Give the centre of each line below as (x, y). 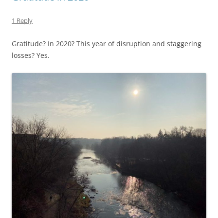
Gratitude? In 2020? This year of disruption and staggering (107, 44)
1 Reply (22, 21)
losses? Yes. (31, 55)
